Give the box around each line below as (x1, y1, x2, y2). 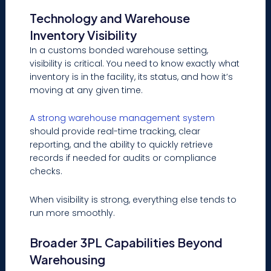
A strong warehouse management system (30, 112, 215, 125)
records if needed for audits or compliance (30, 152, 217, 165)
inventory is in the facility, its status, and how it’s (30, 70, 233, 83)
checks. (30, 165, 63, 178)
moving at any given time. (30, 83, 146, 96)
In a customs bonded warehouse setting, (30, 44, 209, 56)
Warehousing (30, 252, 106, 267)
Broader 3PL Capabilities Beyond (30, 235, 223, 250)
